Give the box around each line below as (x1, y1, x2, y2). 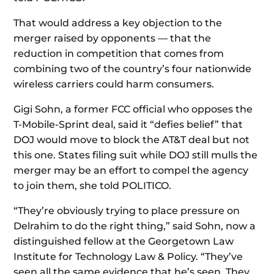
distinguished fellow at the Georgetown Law (13, 235, 234, 247)
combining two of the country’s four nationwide (13, 63, 252, 75)
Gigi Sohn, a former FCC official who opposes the (13, 103, 253, 115)
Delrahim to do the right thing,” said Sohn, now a (13, 220, 256, 232)
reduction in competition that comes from (13, 48, 224, 59)
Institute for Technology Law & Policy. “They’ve (13, 251, 243, 262)
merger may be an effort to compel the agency (13, 165, 249, 176)
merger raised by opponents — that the (13, 32, 212, 44)
